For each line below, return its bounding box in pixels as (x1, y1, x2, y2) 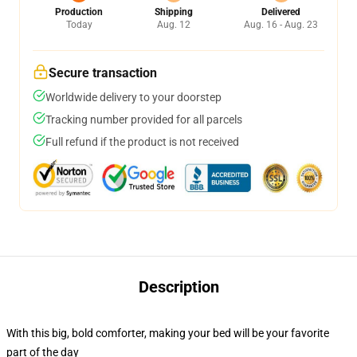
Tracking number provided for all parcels (45, 113, 242, 126)
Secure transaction (49, 65, 157, 80)
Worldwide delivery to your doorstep (45, 91, 222, 104)
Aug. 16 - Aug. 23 (244, 19, 318, 30)
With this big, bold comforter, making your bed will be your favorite (6, 327, 329, 339)
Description (138, 277, 219, 296)
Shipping (154, 6, 193, 18)
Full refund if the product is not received (45, 135, 239, 148)
